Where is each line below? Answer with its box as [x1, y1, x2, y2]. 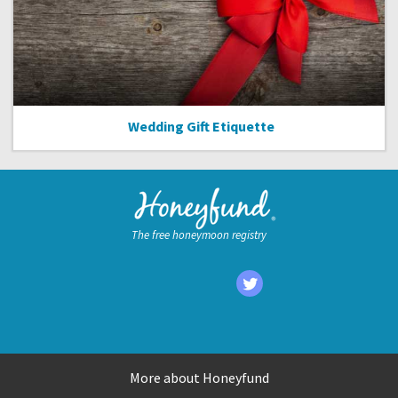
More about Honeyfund [129, 368, 269, 386]
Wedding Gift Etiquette [127, 116, 275, 135]
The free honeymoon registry [131, 227, 267, 243]
